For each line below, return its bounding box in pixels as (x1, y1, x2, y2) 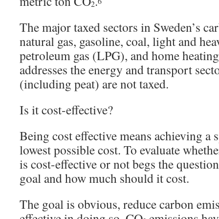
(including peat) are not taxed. (20, 75, 169, 92)
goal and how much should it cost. (20, 170, 189, 186)
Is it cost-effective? (20, 101, 113, 118)
